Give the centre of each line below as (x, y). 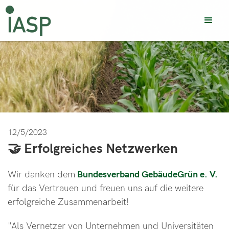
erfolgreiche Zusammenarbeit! (68, 202)
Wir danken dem (41, 175)
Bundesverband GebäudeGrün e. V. (146, 175)
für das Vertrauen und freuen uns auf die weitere (106, 188)
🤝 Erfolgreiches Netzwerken (93, 149)
